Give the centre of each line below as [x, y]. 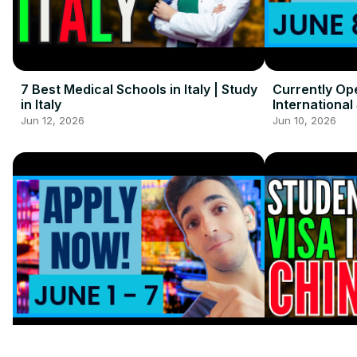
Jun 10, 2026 [304, 121]
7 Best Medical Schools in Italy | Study [139, 90]
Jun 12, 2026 [53, 121]
